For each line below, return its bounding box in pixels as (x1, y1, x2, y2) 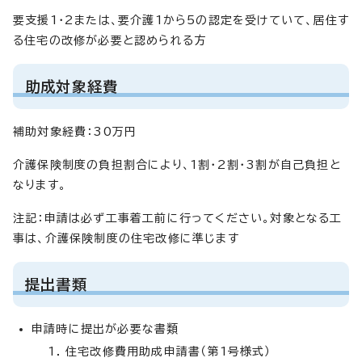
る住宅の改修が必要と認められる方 (13, 34, 207, 46)
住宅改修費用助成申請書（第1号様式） (65, 345, 271, 357)
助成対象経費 (25, 78, 119, 94)
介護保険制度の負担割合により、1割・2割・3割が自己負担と (13, 158, 341, 170)
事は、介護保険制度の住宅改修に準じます (13, 232, 239, 244)
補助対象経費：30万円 (13, 125, 137, 137)
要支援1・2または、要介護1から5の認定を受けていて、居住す (13, 14, 350, 26)
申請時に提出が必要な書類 (32, 322, 179, 335)
